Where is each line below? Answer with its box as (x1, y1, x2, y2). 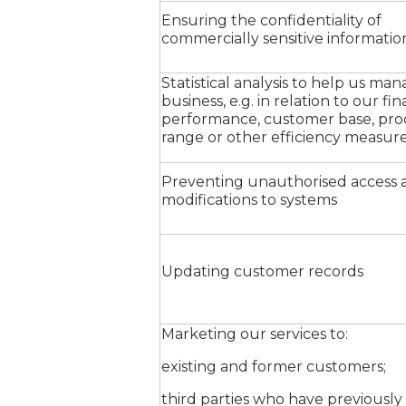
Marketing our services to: (161, 325, 348, 343)
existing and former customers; (161, 358, 386, 375)
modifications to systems (161, 191, 337, 208)
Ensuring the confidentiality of (161, 12, 382, 29)
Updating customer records (161, 263, 363, 280)
